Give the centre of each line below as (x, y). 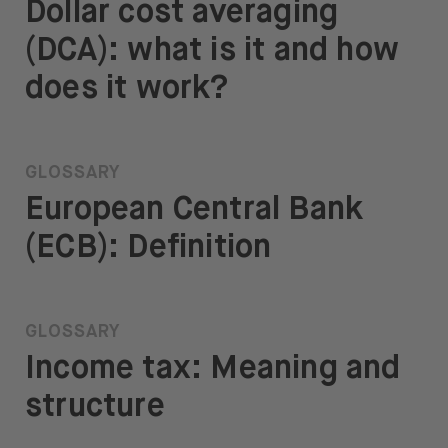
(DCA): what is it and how (212, 51)
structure (95, 407)
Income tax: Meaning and (213, 369)
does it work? (127, 89)
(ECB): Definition (148, 248)
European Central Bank (194, 210)
